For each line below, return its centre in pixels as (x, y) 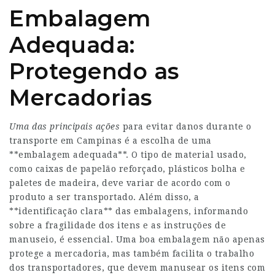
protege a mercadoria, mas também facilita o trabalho (132, 254)
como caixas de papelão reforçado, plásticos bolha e (127, 169)
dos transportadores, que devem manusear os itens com (137, 268)
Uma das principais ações (64, 126)
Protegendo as (94, 71)
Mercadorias (81, 98)
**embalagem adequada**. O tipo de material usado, (128, 155)
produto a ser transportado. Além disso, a (104, 197)
